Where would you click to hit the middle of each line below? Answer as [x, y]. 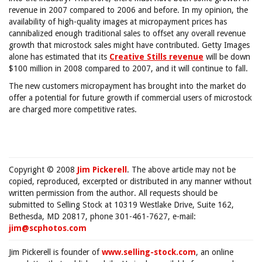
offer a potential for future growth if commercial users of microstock [130, 98]
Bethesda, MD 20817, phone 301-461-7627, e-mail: [102, 216]
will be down [227, 57]
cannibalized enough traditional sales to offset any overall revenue [127, 33]
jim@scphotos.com [48, 228]
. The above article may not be [181, 170]
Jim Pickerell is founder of [55, 252]
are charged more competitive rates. [73, 109]
